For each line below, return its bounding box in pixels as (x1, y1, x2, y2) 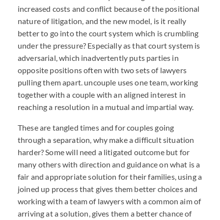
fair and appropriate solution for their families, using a (18, 172, 202, 181)
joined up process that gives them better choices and (18, 184, 198, 193)
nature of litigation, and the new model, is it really (18, 16, 187, 26)
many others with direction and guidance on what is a (18, 160, 200, 169)
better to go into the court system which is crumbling (18, 28, 199, 38)
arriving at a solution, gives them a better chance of (18, 209, 192, 218)
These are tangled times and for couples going (18, 123, 174, 132)
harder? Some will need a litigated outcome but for (18, 147, 190, 157)
